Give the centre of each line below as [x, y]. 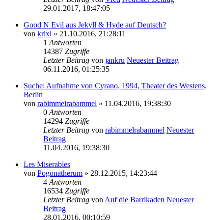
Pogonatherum [60, 173]
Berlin [33, 94]
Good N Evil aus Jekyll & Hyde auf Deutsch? [95, 25]
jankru [115, 60]
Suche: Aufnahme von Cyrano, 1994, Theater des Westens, [115, 85]
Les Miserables [47, 164]
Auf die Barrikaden [135, 199]
